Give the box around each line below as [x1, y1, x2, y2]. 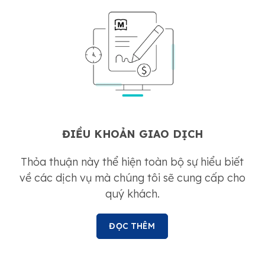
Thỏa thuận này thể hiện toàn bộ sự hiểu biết [21, 155, 244, 169]
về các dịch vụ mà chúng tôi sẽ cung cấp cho [19, 171, 245, 185]
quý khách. [105, 187, 160, 201]
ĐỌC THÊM [109, 221, 156, 231]
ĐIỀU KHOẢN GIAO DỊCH [62, 127, 203, 141]
